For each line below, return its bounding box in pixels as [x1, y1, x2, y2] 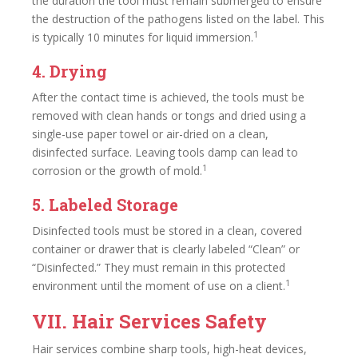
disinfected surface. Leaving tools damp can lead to [32, 145, 298, 160]
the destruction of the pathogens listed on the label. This [32, 11, 324, 26]
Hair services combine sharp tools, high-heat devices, [32, 341, 307, 356]
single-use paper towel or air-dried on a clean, [32, 126, 268, 141]
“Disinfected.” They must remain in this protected [32, 260, 285, 275]
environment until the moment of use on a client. [32, 278, 285, 293]
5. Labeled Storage [32, 194, 178, 215]
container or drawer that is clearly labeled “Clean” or [32, 241, 300, 257]
